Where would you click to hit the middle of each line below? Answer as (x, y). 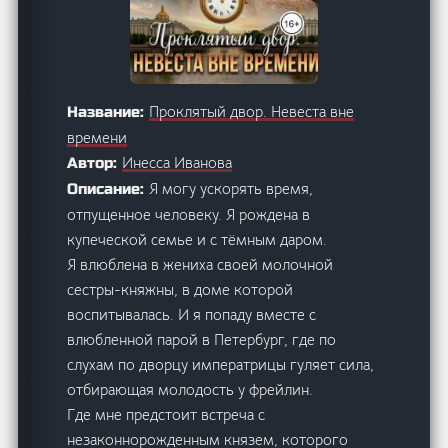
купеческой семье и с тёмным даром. (197, 239)
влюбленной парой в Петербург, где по (202, 339)
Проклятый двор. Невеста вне (252, 111)
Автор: (95, 162)
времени (97, 137)
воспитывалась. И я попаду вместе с (192, 314)
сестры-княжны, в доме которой (180, 289)
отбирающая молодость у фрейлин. (190, 389)
